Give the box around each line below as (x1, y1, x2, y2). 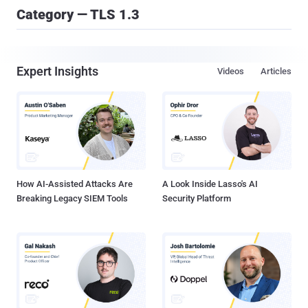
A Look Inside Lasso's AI (162, 179, 258, 190)
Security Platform (162, 193, 231, 204)
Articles (261, 66, 291, 76)
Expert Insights (16, 64, 98, 78)
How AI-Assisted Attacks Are (16, 179, 133, 190)
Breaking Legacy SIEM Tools (16, 193, 128, 204)
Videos (217, 66, 244, 76)
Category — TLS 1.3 (16, 6, 140, 23)
